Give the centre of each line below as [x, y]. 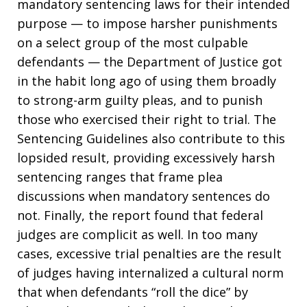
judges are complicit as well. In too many [137, 234]
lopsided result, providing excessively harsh [146, 158]
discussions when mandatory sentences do [144, 196]
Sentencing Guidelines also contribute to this [151, 138]
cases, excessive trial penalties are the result [149, 254]
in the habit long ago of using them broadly [147, 81]
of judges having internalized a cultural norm [150, 273]
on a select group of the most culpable [133, 42]
